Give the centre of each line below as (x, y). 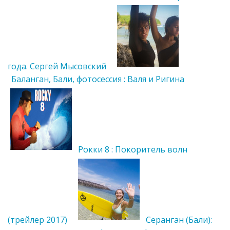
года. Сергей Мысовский (57, 66)
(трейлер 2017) (37, 219)
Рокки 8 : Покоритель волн (133, 149)
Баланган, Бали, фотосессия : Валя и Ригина (98, 79)
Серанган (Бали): (179, 219)
